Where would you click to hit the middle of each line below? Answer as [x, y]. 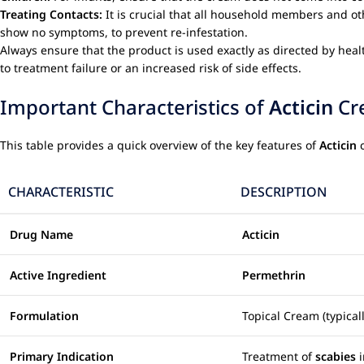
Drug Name [41, 234]
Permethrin [274, 275]
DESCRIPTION [284, 192]
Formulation [44, 316]
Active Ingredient [58, 275]
